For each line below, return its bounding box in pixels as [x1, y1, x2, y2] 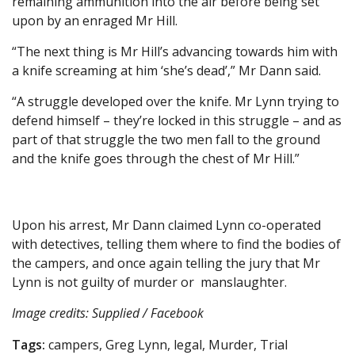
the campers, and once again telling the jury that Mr [12, 254, 320, 273]
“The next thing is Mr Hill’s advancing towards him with [12, 43, 338, 61]
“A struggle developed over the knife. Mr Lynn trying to [12, 93, 339, 111]
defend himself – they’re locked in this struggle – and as [12, 112, 342, 130]
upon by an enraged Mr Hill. [12, 12, 184, 30]
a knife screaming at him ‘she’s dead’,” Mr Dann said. [12, 62, 327, 80]
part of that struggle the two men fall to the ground [12, 131, 326, 149]
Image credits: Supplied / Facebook [12, 304, 204, 323]
